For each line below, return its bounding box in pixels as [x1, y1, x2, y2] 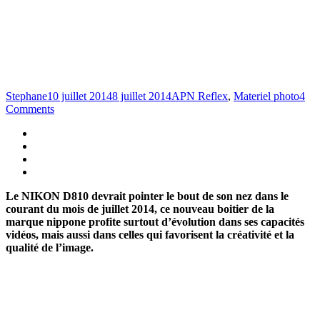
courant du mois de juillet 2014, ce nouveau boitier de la [6, 202, 274, 215]
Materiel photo [234, 89, 299, 102]
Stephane [6, 89, 47, 102]
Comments [6, 102, 54, 115]
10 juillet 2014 [47, 89, 112, 102]
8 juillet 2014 [112, 89, 171, 102]
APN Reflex [171, 89, 228, 102]
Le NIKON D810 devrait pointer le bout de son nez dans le [6, 189, 289, 202]
